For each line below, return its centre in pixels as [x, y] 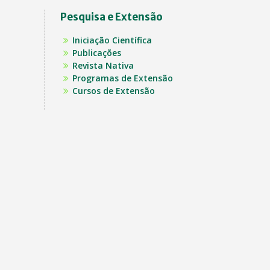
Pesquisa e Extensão [111, 17]
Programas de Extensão [122, 78]
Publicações [96, 53]
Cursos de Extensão [113, 91]
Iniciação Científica [112, 40]
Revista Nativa [103, 65]
